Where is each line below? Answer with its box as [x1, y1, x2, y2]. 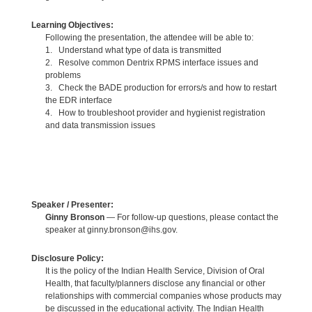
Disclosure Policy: [31, 253, 104, 263]
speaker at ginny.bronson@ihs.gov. [45, 224, 178, 235]
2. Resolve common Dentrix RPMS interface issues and [45, 58, 258, 68]
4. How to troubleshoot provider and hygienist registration [45, 108, 265, 118]
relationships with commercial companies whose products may [45, 290, 281, 301]
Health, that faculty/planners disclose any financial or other [45, 278, 265, 288]
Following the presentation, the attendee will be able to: [45, 33, 253, 43]
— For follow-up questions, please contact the [104, 212, 279, 222]
